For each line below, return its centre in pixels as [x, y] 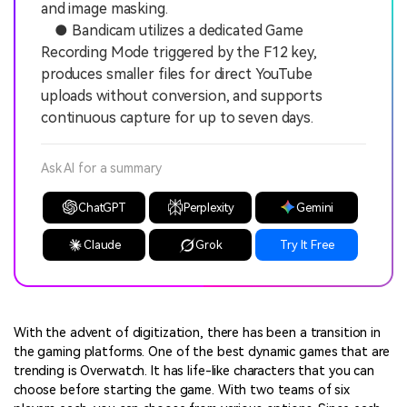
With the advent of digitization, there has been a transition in [197, 333]
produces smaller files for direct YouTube [177, 74]
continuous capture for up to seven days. [177, 117]
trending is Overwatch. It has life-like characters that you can [194, 372]
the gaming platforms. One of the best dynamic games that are [202, 352]
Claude [102, 245]
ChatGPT [102, 207]
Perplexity [208, 207]
